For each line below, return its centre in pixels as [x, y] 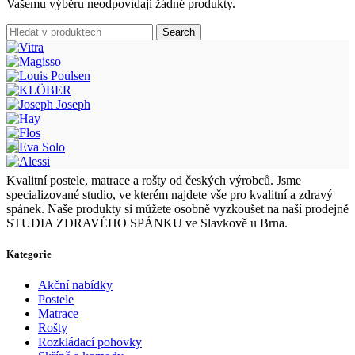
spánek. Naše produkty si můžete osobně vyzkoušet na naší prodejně [177, 209]
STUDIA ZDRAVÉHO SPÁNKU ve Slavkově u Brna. [147, 223]
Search [179, 32]
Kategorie [29, 254]
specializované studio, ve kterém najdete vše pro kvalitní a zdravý [170, 195]
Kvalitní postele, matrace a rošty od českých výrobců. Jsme [154, 181]
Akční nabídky [75, 285]
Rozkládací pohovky [90, 342]
